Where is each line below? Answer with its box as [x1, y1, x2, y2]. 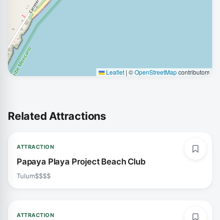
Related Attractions [8, 110, 106, 122]
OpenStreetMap [135, 68, 177, 76]
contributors [177, 68, 210, 76]
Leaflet [105, 68, 124, 76]
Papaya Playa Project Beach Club [17, 157, 146, 166]
